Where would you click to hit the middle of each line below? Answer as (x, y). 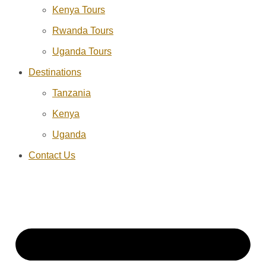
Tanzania (72, 93)
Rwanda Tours (83, 30)
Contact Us (52, 155)
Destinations (55, 72)
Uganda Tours (82, 51)
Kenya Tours (79, 9)
